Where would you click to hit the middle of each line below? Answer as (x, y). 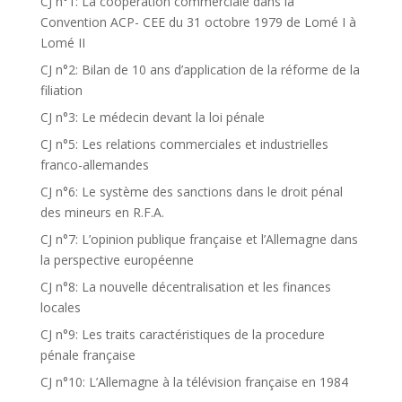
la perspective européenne (117, 260)
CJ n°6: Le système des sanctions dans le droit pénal (191, 192)
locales (60, 307)
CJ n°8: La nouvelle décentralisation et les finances (185, 287)
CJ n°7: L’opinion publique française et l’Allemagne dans (199, 239)
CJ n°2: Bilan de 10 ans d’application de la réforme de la (200, 70)
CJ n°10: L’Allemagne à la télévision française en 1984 (194, 382)
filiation (61, 90)
